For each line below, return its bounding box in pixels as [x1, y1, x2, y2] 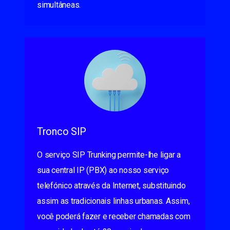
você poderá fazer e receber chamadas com [37, 212, 190, 221]
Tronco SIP [37, 125, 86, 138]
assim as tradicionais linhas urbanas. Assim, [37, 196, 190, 206]
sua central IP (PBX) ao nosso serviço [37, 165, 169, 175]
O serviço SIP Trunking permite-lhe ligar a [37, 150, 181, 160]
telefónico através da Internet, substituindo [37, 181, 186, 190]
